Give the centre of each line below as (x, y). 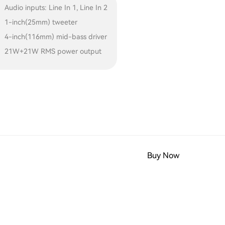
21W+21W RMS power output (53, 51)
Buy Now (163, 155)
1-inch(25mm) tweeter (41, 22)
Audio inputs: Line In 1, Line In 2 (56, 7)
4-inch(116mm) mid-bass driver (56, 36)
